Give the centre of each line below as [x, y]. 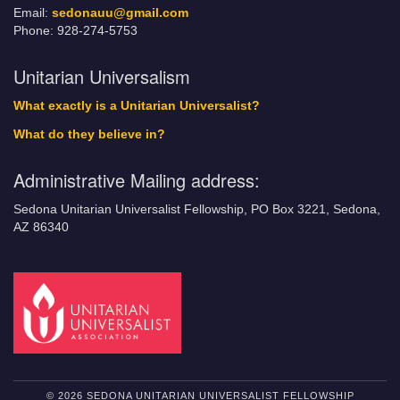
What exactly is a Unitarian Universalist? [137, 105]
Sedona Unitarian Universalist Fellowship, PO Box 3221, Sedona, [197, 209]
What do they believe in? [89, 134]
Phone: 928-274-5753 [75, 30]
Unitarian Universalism [102, 76]
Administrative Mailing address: [137, 179]
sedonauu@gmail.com [120, 12]
